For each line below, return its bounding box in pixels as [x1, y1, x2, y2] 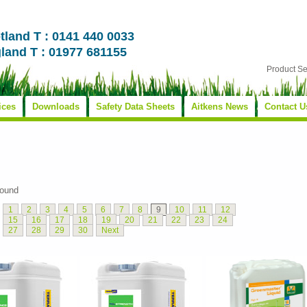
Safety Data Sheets [96, 101, 175, 112]
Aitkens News [191, 101, 248, 112]
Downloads [32, 101, 79, 112]
